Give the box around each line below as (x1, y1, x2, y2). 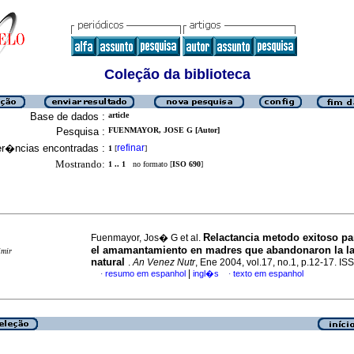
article (108, 111, 129, 119)
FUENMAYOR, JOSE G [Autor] (108, 126, 220, 134)
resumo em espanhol (105, 269, 186, 278)
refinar (117, 142, 145, 153)
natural (91, 256, 128, 268)
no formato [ (126, 160, 172, 168)
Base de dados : (30, 111, 105, 122)
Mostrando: (55, 158, 105, 170)
